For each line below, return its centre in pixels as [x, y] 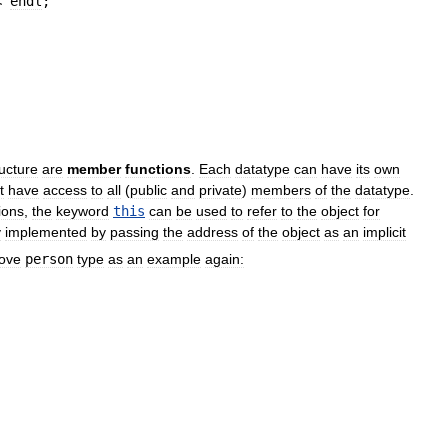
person [49, 258]
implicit [384, 232]
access [65, 190]
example [174, 258]
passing [134, 232]
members [281, 190]
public [148, 190]
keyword [82, 211]
